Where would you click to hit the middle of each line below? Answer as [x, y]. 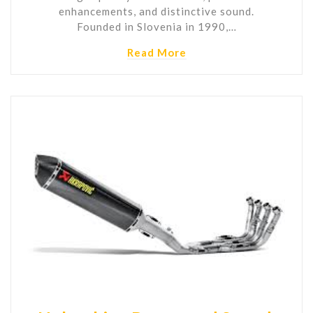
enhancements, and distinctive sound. [156, 12]
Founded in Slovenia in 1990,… [156, 27]
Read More [156, 53]
